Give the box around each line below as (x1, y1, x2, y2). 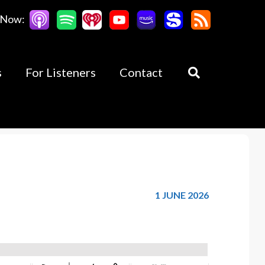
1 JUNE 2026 (155, 189, 209, 201)
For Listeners (25, 65, 96, 79)
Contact (119, 65, 163, 79)
